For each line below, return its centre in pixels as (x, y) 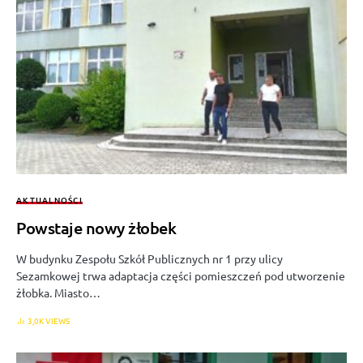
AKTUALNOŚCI (49, 200)
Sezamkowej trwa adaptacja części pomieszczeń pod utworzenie (181, 276)
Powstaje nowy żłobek (96, 228)
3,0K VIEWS (49, 321)
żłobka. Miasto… (58, 293)
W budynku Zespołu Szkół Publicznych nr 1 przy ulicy (149, 259)
